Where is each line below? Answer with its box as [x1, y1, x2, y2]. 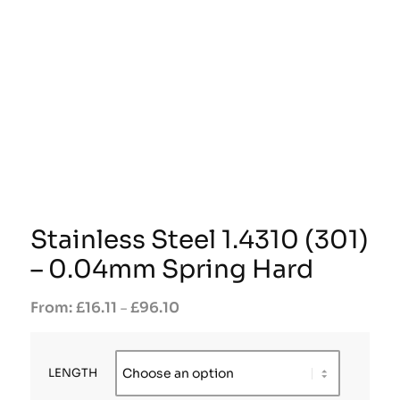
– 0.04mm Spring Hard [29, 253, 313, 285]
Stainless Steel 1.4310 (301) [29, 223, 369, 255]
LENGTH [47, 365, 97, 380]
